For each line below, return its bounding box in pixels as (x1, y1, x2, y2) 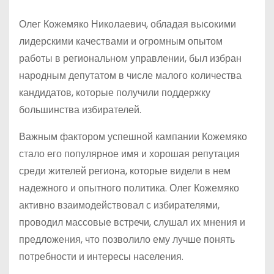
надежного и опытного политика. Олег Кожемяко (19, 181, 239, 195)
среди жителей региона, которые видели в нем (19, 164, 231, 178)
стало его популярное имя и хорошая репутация (19, 147, 240, 161)
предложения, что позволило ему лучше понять (19, 232, 235, 246)
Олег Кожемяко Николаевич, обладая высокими (19, 17, 236, 31)
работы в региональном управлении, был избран (19, 51, 242, 65)
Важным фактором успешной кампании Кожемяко (19, 130, 247, 144)
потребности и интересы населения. (19, 250, 183, 264)
